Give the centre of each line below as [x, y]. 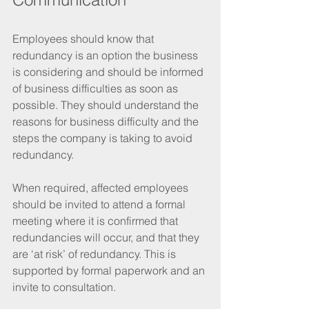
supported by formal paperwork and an [110, 270]
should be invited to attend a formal [100, 204]
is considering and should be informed [109, 71]
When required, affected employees [102, 187]
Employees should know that [84, 38]
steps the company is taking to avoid [104, 138]
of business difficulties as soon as [97, 88]
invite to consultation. [64, 287]
